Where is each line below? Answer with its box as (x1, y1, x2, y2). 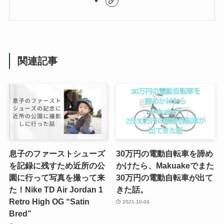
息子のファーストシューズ (8, 149, 105, 158)
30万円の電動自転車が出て (116, 173, 213, 182)
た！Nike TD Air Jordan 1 (8, 185, 103, 194)
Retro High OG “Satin (8, 197, 89, 206)
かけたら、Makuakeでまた (116, 161, 214, 170)
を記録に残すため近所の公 (8, 161, 105, 170)
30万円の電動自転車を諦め (116, 149, 213, 158)
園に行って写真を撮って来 (8, 173, 105, 182)
